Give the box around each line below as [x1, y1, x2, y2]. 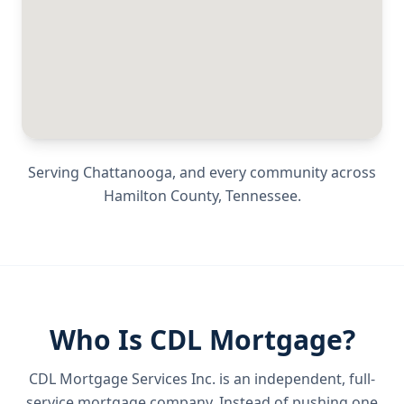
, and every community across [172, 162, 376, 182]
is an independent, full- [216, 369, 375, 389]
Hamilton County [103, 186, 218, 206]
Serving [28, 162, 83, 182]
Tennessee [225, 186, 298, 206]
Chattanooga [83, 162, 172, 182]
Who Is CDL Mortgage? [49, 321, 355, 358]
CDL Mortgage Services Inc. [29, 369, 216, 389]
